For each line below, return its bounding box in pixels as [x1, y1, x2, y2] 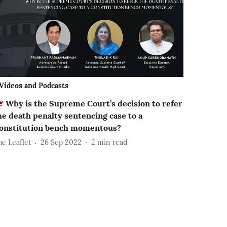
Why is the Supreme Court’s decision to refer [6, 98, 183, 108]
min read [97, 138, 128, 147]
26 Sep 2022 [41, 138, 82, 147]
